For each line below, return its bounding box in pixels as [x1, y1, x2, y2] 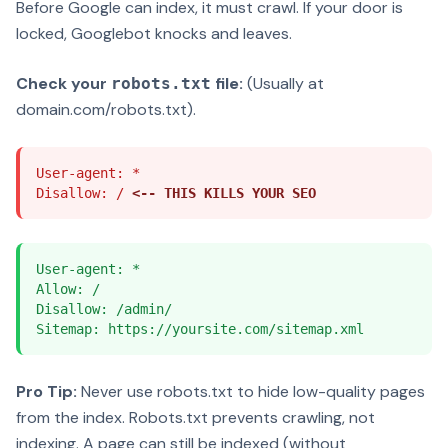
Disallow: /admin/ [36, 301, 172, 317]
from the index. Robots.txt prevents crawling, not [16, 407, 375, 428]
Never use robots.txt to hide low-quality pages [77, 381, 425, 402]
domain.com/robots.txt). [16, 99, 196, 120]
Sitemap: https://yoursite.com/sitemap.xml [36, 321, 364, 337]
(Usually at [243, 73, 324, 94]
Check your [16, 73, 111, 94]
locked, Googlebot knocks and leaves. [16, 23, 292, 44]
